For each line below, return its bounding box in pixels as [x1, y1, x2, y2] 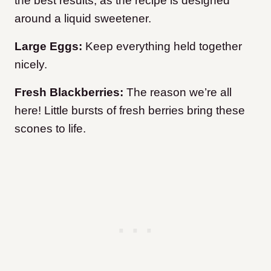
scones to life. [15, 122, 86, 135]
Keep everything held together [85, 40, 242, 53]
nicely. [15, 58, 47, 71]
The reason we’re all [123, 86, 232, 99]
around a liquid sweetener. [15, 12, 151, 25]
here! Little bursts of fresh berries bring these [15, 104, 245, 117]
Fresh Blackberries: [15, 86, 123, 99]
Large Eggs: [15, 40, 85, 53]
